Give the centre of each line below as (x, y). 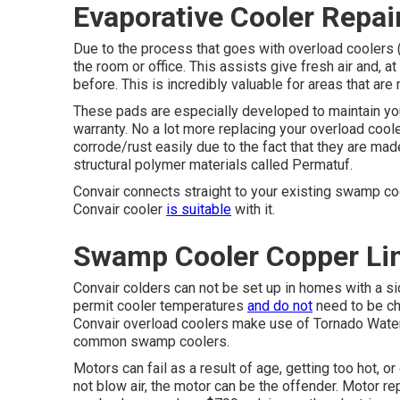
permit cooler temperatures (160, 306)
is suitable (199, 209)
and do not (280, 306)
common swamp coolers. (151, 342)
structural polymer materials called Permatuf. (213, 165)
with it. (253, 209)
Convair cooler (120, 209)
